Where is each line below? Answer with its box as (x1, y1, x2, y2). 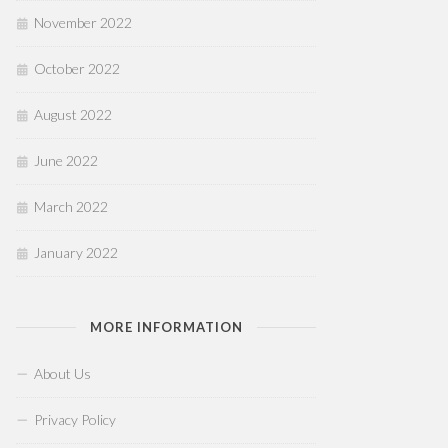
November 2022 (34, 14, 132, 31)
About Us (34, 365, 91, 382)
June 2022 (34, 152, 98, 169)
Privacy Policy (34, 411, 116, 428)
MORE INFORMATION (89, 319, 243, 335)
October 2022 (34, 60, 120, 77)
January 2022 (34, 244, 118, 261)
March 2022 (34, 198, 108, 215)
